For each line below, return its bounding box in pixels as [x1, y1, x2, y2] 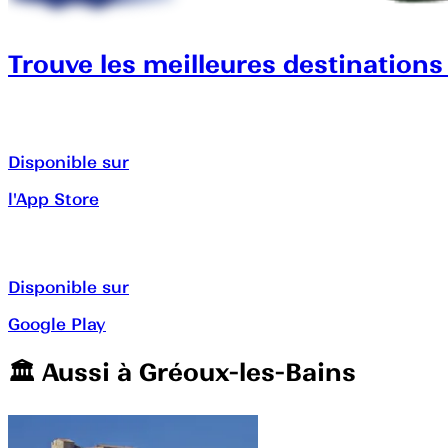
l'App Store [8, 188, 99, 209]
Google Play [8, 313, 106, 334]
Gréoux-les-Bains [139, 356, 356, 388]
